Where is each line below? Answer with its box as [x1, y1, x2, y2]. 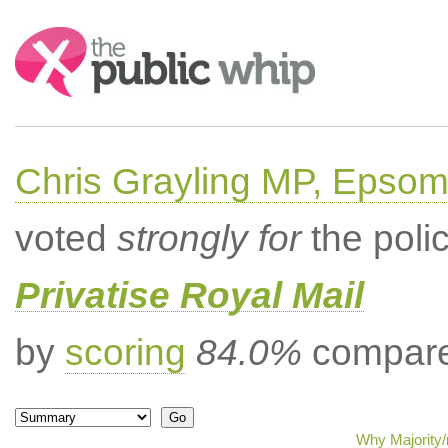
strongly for [116, 218, 301, 259]
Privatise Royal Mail [14, 275, 364, 316]
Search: [14, 28, 70, 45]
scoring [64, 332, 186, 373]
